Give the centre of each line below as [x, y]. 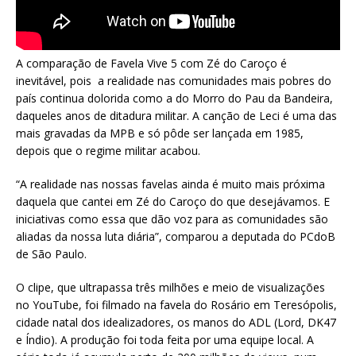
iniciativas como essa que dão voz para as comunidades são [172, 219]
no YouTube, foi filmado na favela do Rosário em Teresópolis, [176, 304]
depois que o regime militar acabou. [108, 150]
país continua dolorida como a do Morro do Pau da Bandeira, [174, 98]
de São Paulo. [51, 253]
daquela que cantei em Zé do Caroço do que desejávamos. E [173, 201]
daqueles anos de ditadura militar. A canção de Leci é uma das [176, 115]
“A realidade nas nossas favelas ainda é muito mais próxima [170, 184]
